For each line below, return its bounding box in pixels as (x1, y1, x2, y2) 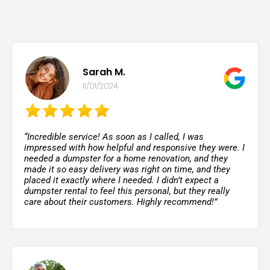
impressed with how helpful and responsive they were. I (24, 142, 245, 154)
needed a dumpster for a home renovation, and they (24, 153, 228, 165)
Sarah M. (83, 64, 125, 79)
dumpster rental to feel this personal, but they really (24, 186, 230, 197)
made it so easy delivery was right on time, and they (24, 164, 230, 175)
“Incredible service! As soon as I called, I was (24, 131, 204, 143)
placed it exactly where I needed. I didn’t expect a (24, 175, 219, 186)
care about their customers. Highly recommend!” (24, 196, 217, 208)
